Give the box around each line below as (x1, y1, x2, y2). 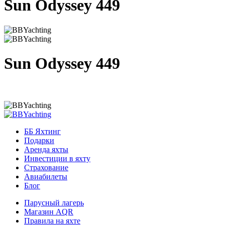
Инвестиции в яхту (24, 154, 90, 163)
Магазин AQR (24, 207, 73, 216)
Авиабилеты (24, 172, 67, 181)
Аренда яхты (24, 145, 68, 154)
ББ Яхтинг (24, 127, 61, 136)
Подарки (24, 136, 54, 145)
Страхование (24, 163, 68, 172)
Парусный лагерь (24, 198, 84, 207)
